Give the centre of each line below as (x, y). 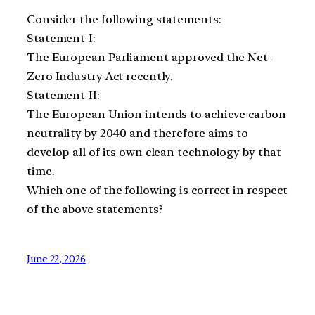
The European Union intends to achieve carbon (156, 114)
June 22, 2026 (56, 258)
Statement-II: (63, 95)
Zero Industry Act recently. (100, 76)
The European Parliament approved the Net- (149, 57)
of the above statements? (95, 209)
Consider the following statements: (124, 19)
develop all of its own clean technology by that (154, 152)
